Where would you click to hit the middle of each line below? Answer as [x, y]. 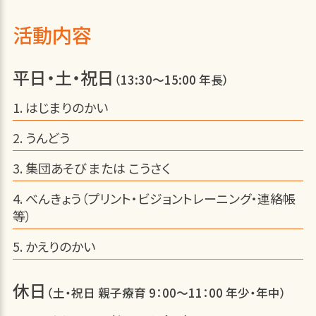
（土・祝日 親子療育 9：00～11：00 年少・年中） [166, 292]
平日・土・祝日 [63, 77]
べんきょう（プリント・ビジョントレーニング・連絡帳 [160, 198]
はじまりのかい [66, 107]
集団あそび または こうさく [97, 168]
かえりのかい [60, 246]
